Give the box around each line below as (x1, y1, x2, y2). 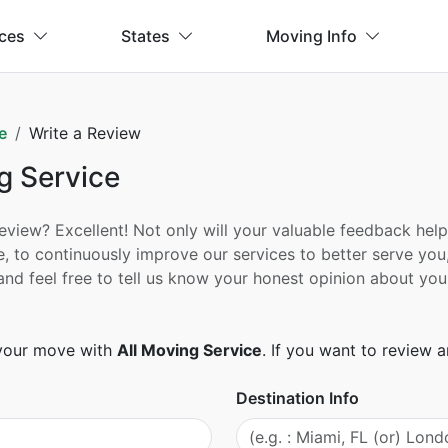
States (120, 26, 170, 46)
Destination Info (236, 388, 359, 408)
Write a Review (28, 123, 141, 143)
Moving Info (265, 26, 357, 46)
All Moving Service (116, 340, 262, 360)
